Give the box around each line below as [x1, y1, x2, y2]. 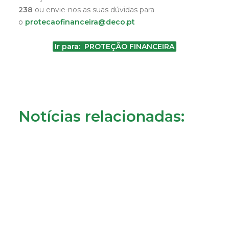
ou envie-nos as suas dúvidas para [33, 5, 154, 14]
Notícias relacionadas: [18, 107, 185, 125]
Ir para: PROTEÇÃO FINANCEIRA [55, 42, 174, 51]
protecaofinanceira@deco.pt [23, 17, 135, 27]
